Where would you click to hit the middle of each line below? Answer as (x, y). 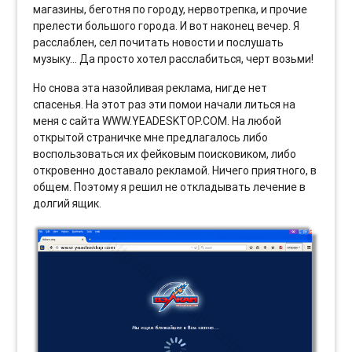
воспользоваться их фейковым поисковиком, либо (165, 154)
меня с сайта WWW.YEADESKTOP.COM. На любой (158, 121)
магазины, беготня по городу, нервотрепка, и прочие (170, 10)
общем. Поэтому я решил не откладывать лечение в (170, 187)
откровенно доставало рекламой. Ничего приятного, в (175, 171)
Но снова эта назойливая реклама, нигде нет (150, 88)
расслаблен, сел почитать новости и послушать (159, 43)
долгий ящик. (68, 204)
